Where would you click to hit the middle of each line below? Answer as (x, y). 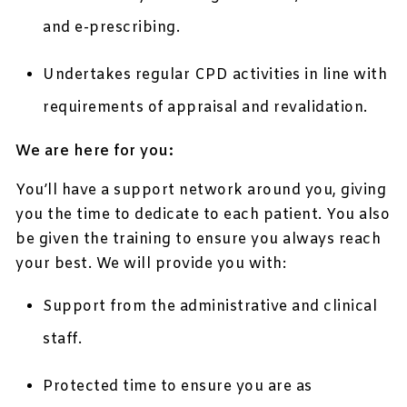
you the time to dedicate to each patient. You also (203, 215)
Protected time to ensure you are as (178, 387)
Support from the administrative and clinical (210, 307)
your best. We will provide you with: (151, 264)
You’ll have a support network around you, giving (201, 191)
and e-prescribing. (112, 28)
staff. (63, 340)
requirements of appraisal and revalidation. (205, 108)
